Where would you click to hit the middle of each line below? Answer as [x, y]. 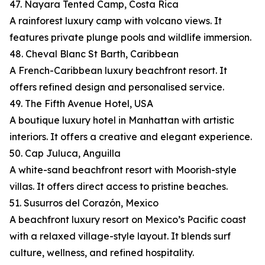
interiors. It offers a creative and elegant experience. [131, 137]
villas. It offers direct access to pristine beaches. [119, 187]
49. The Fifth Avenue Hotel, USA [81, 104]
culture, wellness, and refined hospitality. [102, 253]
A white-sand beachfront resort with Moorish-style [123, 170]
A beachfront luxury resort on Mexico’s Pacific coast [128, 220]
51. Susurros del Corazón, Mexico [84, 203]
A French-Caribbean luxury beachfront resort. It [118, 71]
